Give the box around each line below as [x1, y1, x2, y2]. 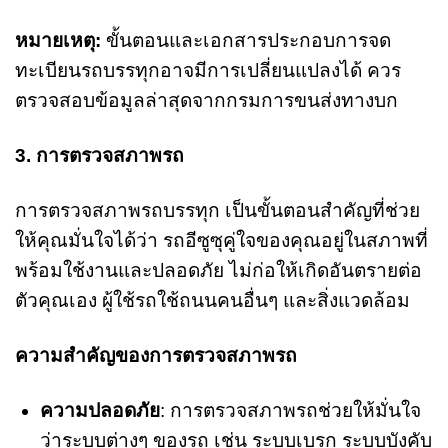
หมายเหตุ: [15, 30, 101, 52]
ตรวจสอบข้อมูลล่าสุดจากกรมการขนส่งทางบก [15, 90, 398, 112]
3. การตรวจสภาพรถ [15, 145, 184, 167]
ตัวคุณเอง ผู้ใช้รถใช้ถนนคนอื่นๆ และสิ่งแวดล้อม [15, 290, 410, 312]
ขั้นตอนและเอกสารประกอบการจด [101, 30, 391, 52]
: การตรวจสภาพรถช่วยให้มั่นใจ [159, 399, 421, 421]
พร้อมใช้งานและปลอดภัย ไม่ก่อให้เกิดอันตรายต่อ [15, 260, 422, 282]
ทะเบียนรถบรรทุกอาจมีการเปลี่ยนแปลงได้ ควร [15, 60, 401, 82]
